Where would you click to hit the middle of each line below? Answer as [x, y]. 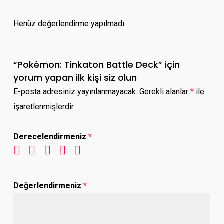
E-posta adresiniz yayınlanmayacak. [75, 92]
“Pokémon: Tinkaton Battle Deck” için [96, 65]
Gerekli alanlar [165, 92]
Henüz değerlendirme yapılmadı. [69, 24]
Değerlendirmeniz [48, 186]
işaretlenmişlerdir [43, 107]
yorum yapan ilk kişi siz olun [75, 78]
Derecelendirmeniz [51, 137]
